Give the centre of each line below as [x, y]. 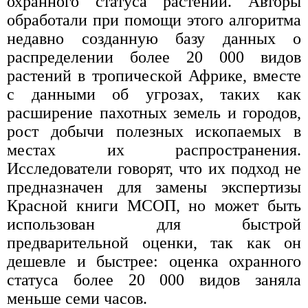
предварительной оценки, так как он [154, 243]
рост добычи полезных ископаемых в [154, 132]
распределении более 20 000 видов [154, 57]
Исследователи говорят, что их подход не [154, 169]
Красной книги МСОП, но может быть [154, 206]
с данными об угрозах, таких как [154, 95]
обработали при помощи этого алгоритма [154, 20]
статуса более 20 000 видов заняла [154, 280]
